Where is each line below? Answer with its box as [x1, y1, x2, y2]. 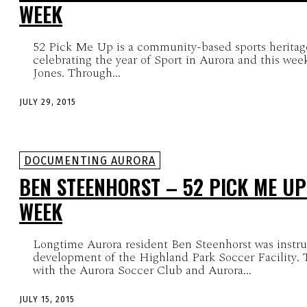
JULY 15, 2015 [19, 295, 75, 305]
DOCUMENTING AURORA [24, 154, 156, 168]
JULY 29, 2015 [19, 97, 76, 108]
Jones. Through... [68, 64, 121, 83]
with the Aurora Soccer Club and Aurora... [33, 261, 251, 280]
